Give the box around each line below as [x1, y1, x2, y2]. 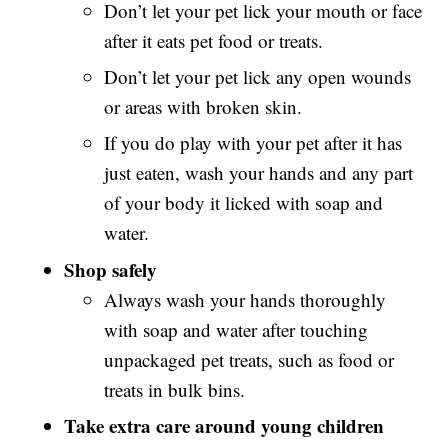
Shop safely [64, 255, 158, 283]
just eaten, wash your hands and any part [104, 160, 414, 186]
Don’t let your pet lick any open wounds [104, 64, 412, 89]
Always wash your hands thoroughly [104, 286, 387, 312]
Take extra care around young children [64, 412, 385, 440]
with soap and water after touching [104, 316, 369, 342]
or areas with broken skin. [104, 94, 303, 119]
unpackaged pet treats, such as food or [104, 346, 395, 372]
